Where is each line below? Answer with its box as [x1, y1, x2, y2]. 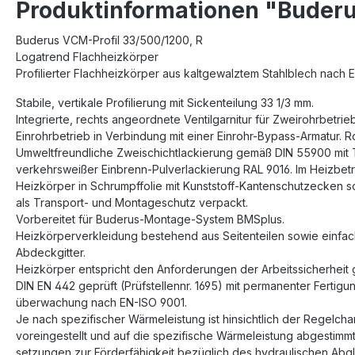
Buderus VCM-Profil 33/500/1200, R [16, 33, 203, 48]
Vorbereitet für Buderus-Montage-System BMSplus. [16, 212, 284, 227]
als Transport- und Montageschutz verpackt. [16, 196, 248, 210]
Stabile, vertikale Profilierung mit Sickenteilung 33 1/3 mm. [16, 96, 314, 110]
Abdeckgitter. [16, 246, 86, 260]
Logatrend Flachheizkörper [16, 50, 158, 64]
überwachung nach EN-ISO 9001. [16, 296, 187, 310]
